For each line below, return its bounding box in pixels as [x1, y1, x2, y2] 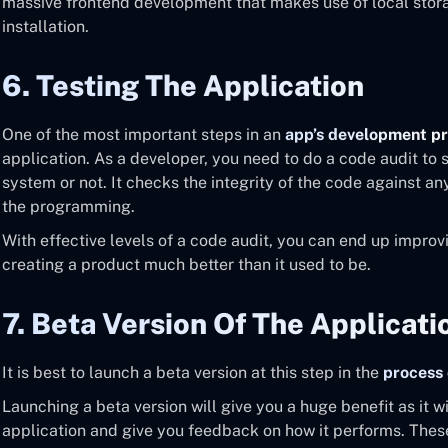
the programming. [2, 197, 135, 216]
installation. [2, 17, 89, 36]
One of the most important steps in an [2, 125, 285, 144]
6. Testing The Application [2, 69, 364, 102]
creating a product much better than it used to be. [2, 255, 371, 274]
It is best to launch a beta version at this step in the [2, 363, 383, 382]
